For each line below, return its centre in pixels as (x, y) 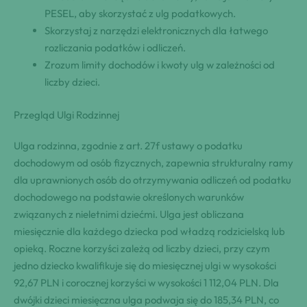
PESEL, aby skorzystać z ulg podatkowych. (140, 14)
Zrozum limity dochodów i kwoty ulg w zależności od (160, 65)
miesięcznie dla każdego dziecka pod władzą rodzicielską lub (149, 231)
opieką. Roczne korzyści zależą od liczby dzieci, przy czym (142, 248)
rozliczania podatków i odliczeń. (115, 48)
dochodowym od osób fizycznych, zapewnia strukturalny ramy (153, 162)
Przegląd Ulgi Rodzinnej (66, 114)
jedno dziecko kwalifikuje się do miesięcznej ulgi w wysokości (145, 265)
